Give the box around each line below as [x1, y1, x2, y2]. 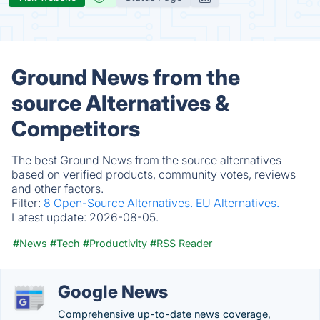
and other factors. [11, 181, 104, 196]
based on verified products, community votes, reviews [11, 167, 296, 181]
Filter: [11, 196, 44, 210]
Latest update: [11, 210, 89, 224]
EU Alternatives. [196, 196, 279, 210]
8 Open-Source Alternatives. [44, 196, 196, 210]
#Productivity [83, 237, 147, 249]
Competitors [11, 116, 140, 141]
